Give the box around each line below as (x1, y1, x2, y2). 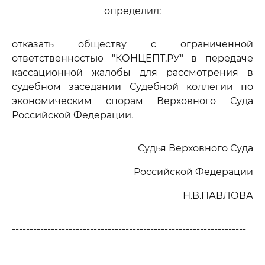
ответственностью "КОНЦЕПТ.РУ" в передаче (12, 53, 253, 64)
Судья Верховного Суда (138, 143, 253, 154)
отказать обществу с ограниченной (12, 38, 253, 50)
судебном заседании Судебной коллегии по (12, 81, 253, 92)
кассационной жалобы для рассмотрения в (12, 67, 253, 78)
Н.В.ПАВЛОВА (183, 190, 253, 201)
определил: (104, 5, 161, 17)
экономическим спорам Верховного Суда (12, 95, 253, 106)
